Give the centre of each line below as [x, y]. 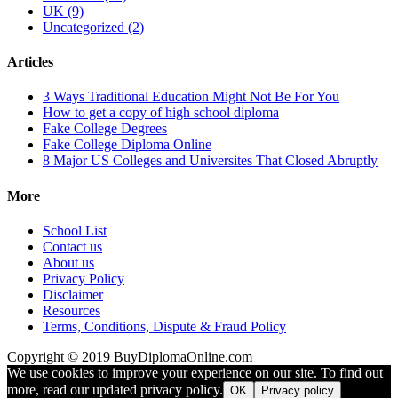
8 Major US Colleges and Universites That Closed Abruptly [210, 161]
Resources [72, 310]
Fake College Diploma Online [127, 145]
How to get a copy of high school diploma [161, 113]
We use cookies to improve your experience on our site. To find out [195, 372]
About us [68, 262]
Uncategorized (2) [93, 27]
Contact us [72, 246]
